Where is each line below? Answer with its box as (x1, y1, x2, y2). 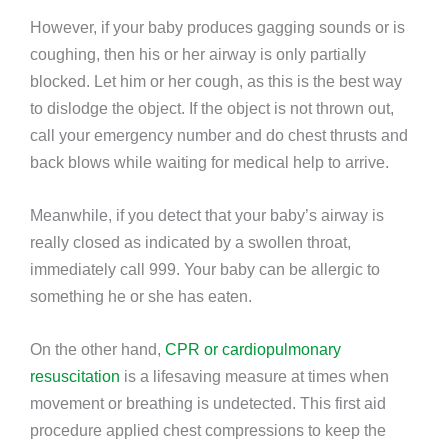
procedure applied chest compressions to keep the (30, 421, 386, 440)
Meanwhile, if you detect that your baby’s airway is (30, 205, 384, 224)
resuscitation (30, 367, 120, 386)
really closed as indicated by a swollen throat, (30, 232, 351, 251)
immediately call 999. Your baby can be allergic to (30, 259, 380, 278)
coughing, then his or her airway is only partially (30, 44, 366, 63)
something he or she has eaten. (30, 286, 252, 305)
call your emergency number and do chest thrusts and (30, 125, 408, 144)
